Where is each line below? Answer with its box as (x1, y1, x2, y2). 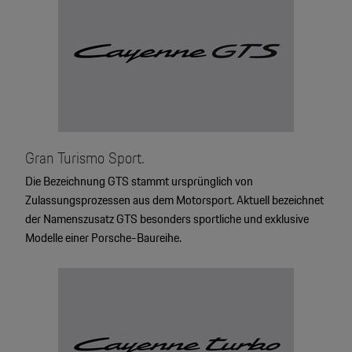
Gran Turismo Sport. (24, 145, 145, 171)
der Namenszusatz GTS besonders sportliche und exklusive (24, 209, 309, 229)
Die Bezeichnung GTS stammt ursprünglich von (24, 171, 253, 192)
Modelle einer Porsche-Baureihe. (24, 228, 181, 248)
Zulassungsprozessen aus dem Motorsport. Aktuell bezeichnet (24, 190, 324, 211)
